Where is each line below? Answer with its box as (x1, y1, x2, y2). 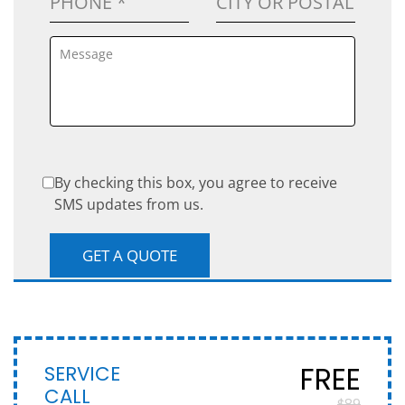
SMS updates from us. (53, 194, 203, 215)
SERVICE (44, 360, 120, 389)
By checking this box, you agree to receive (53, 173, 337, 193)
